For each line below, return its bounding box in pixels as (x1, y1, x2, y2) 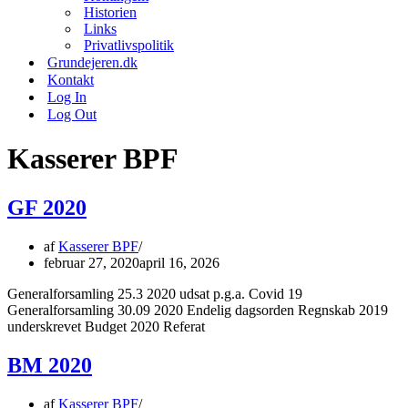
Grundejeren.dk (47, 55, 138, 70)
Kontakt (47, 72, 94, 87)
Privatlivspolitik (84, 37, 174, 53)
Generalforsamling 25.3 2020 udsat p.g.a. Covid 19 (7, 285, 302, 301)
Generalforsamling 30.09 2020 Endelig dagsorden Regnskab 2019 (7, 301, 388, 318)
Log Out (47, 107, 97, 122)
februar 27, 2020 (44, 254, 139, 270)
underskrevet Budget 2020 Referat (7, 318, 249, 334)
